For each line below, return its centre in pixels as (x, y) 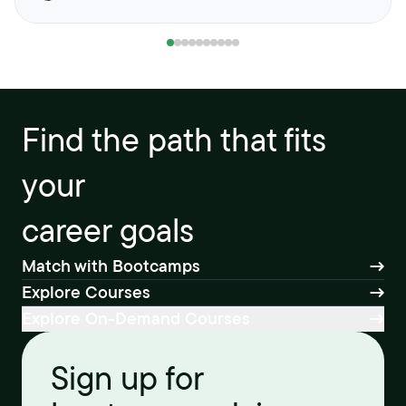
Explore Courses (86, 292)
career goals (108, 231)
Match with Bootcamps (111, 266)
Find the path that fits (174, 140)
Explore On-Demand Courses (136, 319)
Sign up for (127, 378)
